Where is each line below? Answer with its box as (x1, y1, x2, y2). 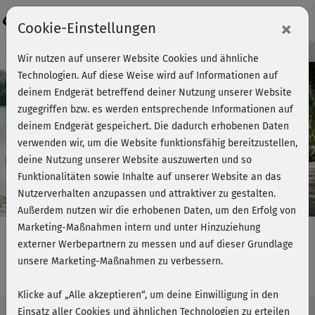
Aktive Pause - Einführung (11, 262, 219, 288)
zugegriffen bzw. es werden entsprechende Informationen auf (18, 103, 293, 115)
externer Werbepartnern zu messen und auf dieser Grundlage (18, 238, 293, 250)
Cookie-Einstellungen (18, 20, 156, 37)
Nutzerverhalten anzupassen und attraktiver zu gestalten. (18, 188, 276, 200)
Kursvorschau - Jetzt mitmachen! (6, 44, 143, 57)
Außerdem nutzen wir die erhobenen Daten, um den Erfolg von (18, 205, 296, 217)
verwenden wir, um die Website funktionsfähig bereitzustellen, (18, 137, 297, 149)
